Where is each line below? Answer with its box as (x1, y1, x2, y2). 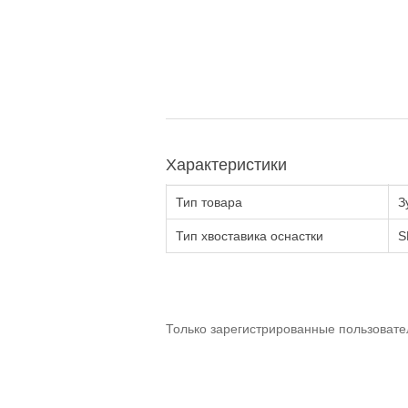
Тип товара (176, 195, 242, 209)
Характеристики (166, 156, 287, 174)
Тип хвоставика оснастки (176, 229, 323, 243)
